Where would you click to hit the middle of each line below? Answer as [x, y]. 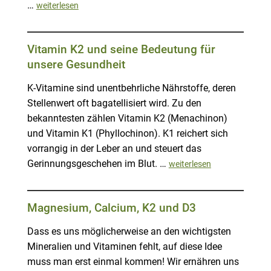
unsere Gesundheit [76, 65]
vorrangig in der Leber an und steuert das [114, 149]
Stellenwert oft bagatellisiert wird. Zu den [114, 104]
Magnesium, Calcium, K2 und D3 [111, 208]
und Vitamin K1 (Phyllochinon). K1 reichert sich [127, 134]
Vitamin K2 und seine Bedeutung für [121, 50]
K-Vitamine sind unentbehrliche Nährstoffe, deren [131, 89]
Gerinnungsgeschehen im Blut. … [98, 164]
